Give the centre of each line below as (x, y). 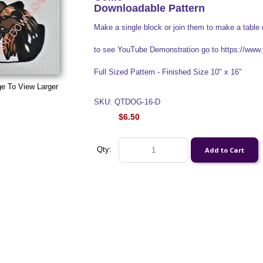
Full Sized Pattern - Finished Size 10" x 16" (168, 72)
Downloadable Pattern (149, 8)
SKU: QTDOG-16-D (127, 102)
